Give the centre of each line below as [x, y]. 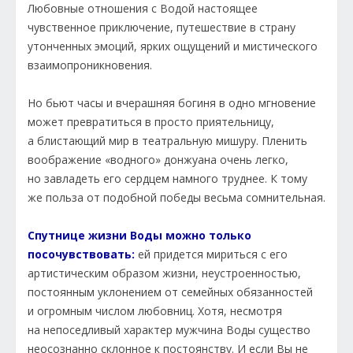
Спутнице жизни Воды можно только [139, 236]
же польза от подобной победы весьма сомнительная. [176, 198]
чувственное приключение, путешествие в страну [162, 28]
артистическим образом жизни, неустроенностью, [164, 273]
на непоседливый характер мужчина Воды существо [169, 330]
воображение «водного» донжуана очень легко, [158, 160]
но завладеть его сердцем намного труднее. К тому [167, 179]
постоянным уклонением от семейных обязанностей [170, 292]
